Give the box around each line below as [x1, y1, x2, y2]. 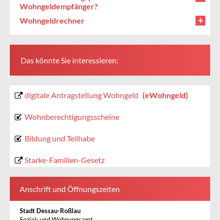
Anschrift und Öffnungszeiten [20, 184, 120, 193]
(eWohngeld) [141, 90, 188, 100]
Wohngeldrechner [20, 15, 84, 25]
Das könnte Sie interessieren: [21, 55, 118, 65]
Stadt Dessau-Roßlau [20, 207, 81, 215]
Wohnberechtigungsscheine [25, 111, 119, 121]
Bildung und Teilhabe [25, 133, 95, 143]
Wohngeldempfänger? [20, 1, 98, 11]
